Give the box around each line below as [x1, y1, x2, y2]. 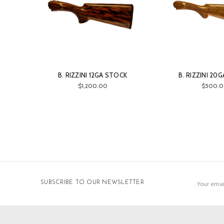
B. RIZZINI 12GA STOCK [57, 71, 127, 79]
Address [190, 179, 213, 188]
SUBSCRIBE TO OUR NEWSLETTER [40, 179, 144, 186]
